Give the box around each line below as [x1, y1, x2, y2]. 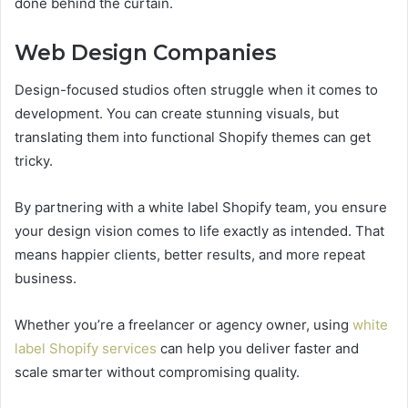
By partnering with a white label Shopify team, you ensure [15, 198, 387, 216]
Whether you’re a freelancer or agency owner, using [15, 315, 352, 333]
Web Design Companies [15, 40, 276, 66]
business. [15, 269, 76, 287]
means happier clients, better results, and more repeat [15, 245, 365, 263]
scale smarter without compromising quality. [15, 362, 300, 381]
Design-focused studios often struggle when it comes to [15, 80, 378, 98]
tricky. [15, 151, 53, 169]
